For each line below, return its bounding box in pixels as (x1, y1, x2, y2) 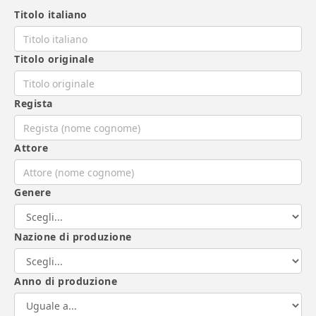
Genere (14, 186, 51, 200)
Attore (14, 141, 49, 155)
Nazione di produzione (14, 230, 132, 244)
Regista (14, 97, 53, 111)
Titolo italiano (14, 8, 87, 22)
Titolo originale (14, 52, 95, 66)
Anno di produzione (14, 274, 118, 288)
